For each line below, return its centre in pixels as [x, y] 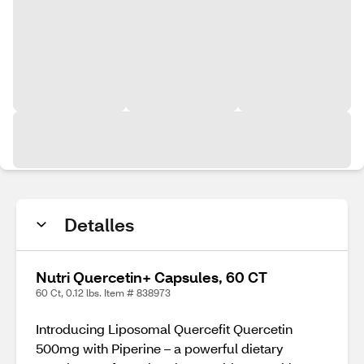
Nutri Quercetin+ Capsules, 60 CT [152, 277]
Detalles [99, 225]
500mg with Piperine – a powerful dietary [160, 348]
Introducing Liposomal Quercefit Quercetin [164, 329]
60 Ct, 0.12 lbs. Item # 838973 [103, 293]
